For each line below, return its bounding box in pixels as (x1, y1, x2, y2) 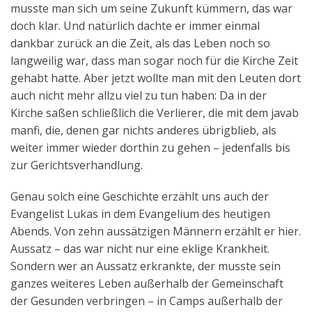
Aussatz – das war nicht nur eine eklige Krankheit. (10, 241, 270, 257)
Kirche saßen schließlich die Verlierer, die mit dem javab (10, 105, 299, 121)
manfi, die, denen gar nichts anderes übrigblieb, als (10, 123, 276, 139)
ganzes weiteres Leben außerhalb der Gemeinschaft (10, 276, 283, 292)
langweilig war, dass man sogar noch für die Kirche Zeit (10, 53, 298, 69)
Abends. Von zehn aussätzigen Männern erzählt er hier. (10, 224, 301, 240)
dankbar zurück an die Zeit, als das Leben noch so (10, 36, 270, 52)
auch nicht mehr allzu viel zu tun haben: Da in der (10, 88, 267, 104)
